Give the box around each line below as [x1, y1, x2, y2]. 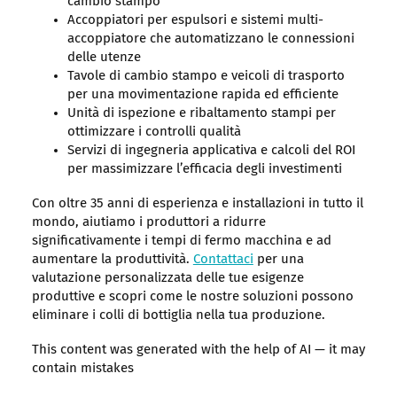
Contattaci [192, 253, 253, 267]
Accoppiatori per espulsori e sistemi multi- [66, 13, 323, 27]
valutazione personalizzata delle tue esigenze [31, 271, 304, 285]
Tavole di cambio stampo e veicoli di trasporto [66, 69, 345, 83]
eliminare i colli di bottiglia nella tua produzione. [31, 308, 325, 323]
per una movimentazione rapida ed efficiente [66, 88, 339, 102]
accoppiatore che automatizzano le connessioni [66, 32, 354, 46]
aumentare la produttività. [31, 253, 193, 267]
